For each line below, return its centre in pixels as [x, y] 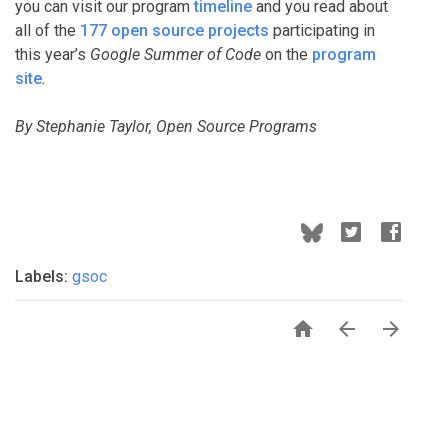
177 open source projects [174, 31]
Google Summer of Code [175, 55]
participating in [322, 31]
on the [286, 55]
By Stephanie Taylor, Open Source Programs [166, 127]
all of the [47, 31]
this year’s [52, 55]
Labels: [43, 277]
